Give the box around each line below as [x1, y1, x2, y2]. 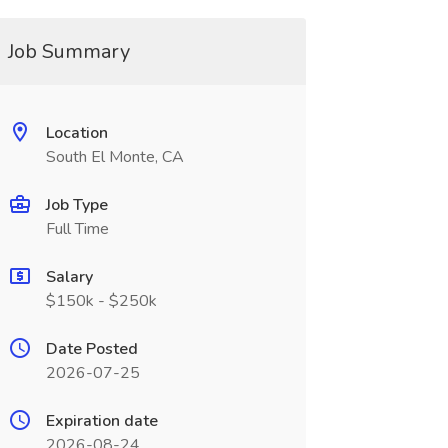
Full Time [45, 218, 109, 240]
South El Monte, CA [45, 146, 184, 168]
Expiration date [45, 410, 158, 432]
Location [45, 122, 108, 144]
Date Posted [45, 338, 138, 360]
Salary [45, 266, 93, 288]
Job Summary [7, 38, 130, 65]
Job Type [45, 194, 108, 216]
